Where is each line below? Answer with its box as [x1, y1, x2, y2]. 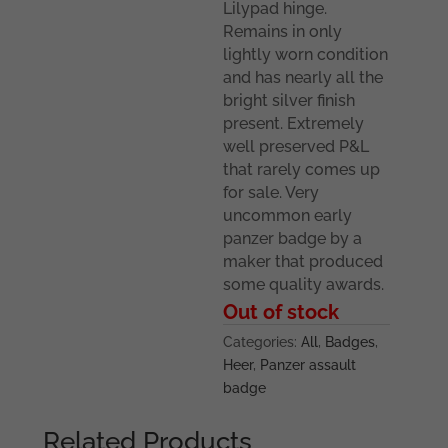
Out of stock [223, 300, 340, 325]
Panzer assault [260, 357, 357, 374]
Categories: [223, 334, 302, 351]
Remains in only [223, 22, 343, 42]
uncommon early [223, 206, 353, 226]
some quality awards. [223, 275, 385, 295]
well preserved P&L [223, 137, 370, 157]
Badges [325, 334, 376, 351]
